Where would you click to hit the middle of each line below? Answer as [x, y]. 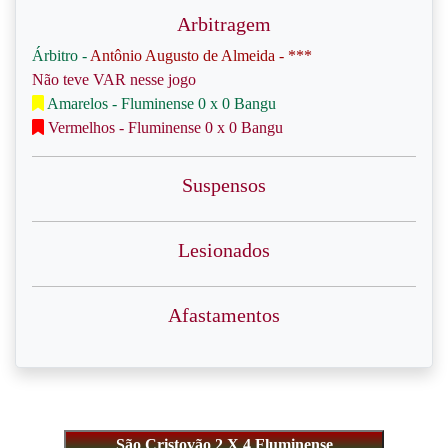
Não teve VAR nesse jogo [114, 79]
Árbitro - [61, 55]
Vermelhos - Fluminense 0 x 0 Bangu [163, 127]
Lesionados [224, 250]
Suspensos [224, 185]
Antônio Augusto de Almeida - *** [201, 55]
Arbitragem [224, 24]
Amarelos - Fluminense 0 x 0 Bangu [160, 103]
